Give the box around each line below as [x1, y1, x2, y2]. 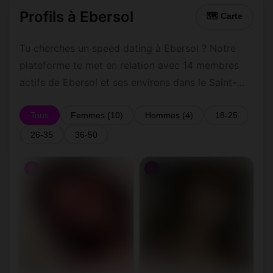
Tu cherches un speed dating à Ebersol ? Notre [19, 42, 236, 54]
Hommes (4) [145, 110, 193, 120]
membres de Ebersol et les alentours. [19, 110, 191, 122]
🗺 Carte [207, 12, 243, 21]
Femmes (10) [71, 110, 123, 120]
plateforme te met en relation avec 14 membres [19, 59, 239, 71]
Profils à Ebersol [19, 8, 133, 26]
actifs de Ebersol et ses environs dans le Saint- [19, 76, 236, 88]
